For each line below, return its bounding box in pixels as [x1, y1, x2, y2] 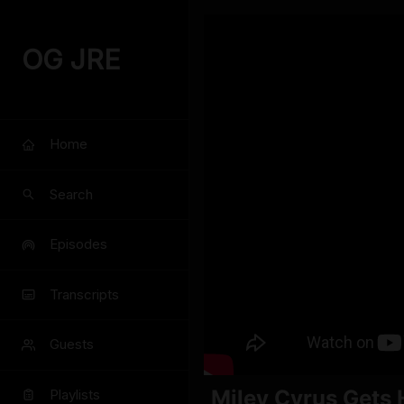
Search [50, 185, 93, 203]
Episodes [50, 235, 107, 253]
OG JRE [22, 43, 121, 76]
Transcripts [50, 285, 119, 303]
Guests [50, 335, 94, 353]
